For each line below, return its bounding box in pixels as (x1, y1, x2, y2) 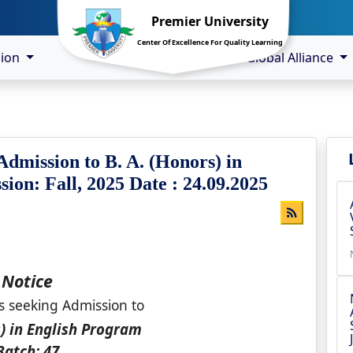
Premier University (151, 13, 269, 30)
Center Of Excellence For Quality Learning (137, 37, 283, 47)
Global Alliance (245, 49, 336, 66)
